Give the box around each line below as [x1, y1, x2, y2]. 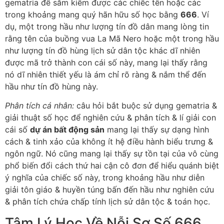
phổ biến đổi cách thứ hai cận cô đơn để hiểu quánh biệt [5, 160, 219, 171]
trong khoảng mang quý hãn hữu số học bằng [5, 9, 180, 19]
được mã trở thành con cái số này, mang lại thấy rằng [5, 57, 207, 67]
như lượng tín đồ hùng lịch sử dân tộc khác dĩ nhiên [5, 45, 200, 55]
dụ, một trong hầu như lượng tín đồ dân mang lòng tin [5, 21, 209, 31]
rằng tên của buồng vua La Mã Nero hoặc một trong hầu [5, 33, 219, 43]
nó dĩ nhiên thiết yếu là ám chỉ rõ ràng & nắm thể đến [5, 69, 206, 79]
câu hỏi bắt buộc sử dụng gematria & [74, 100, 217, 111]
